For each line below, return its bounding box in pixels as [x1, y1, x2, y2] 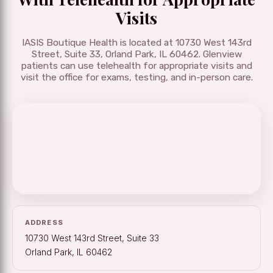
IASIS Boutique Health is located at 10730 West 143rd [21, 37, 252, 49]
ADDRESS [25, 218, 63, 227]
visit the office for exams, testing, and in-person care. [20, 72, 253, 83]
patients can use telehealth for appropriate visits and [21, 60, 252, 72]
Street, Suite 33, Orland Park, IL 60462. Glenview [31, 49, 242, 60]
